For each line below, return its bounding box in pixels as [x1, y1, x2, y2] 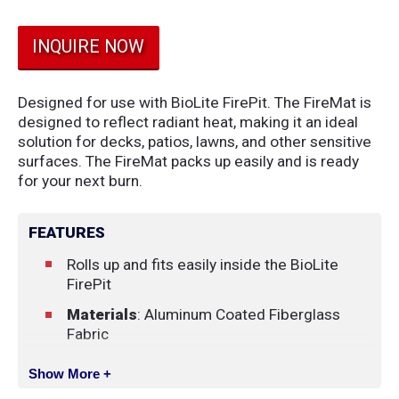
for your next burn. [17, 171, 142, 190]
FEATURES [28, 224, 106, 242]
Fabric [66, 325, 109, 344]
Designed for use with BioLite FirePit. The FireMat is [17, 93, 371, 111]
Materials [66, 305, 137, 324]
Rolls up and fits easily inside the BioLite [66, 255, 338, 273]
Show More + [28, 365, 112, 381]
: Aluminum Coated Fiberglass [136, 305, 340, 324]
